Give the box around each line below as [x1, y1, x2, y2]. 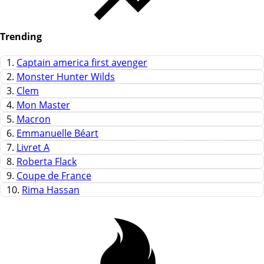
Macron [16, 113, 51, 126]
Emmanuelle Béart [16, 127, 98, 140]
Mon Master [16, 98, 70, 112]
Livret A [16, 141, 49, 154]
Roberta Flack [16, 155, 77, 169]
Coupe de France [16, 169, 91, 183]
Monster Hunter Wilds [16, 70, 115, 84]
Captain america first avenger [16, 56, 147, 70]
